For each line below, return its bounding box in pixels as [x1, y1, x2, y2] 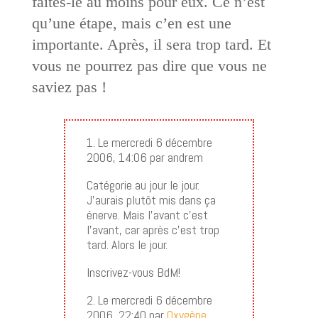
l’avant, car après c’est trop [86, 221, 219, 238]
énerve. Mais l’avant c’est [86, 206, 208, 223]
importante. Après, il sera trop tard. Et [31, 35, 271, 53]
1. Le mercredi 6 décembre [86, 133, 212, 150]
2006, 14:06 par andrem [86, 148, 203, 165]
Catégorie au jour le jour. [86, 176, 199, 193]
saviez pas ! [31, 77, 106, 96]
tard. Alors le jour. [86, 236, 168, 253]
